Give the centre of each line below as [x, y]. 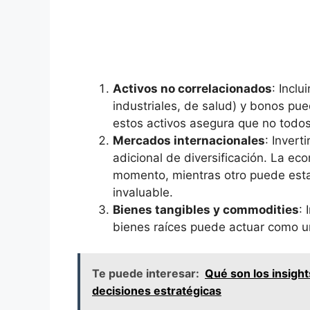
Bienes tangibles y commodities [206, 209]
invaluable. [143, 192]
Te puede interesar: [146, 274]
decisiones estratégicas [157, 291]
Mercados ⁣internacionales [189, 140]
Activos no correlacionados [192, 88]
